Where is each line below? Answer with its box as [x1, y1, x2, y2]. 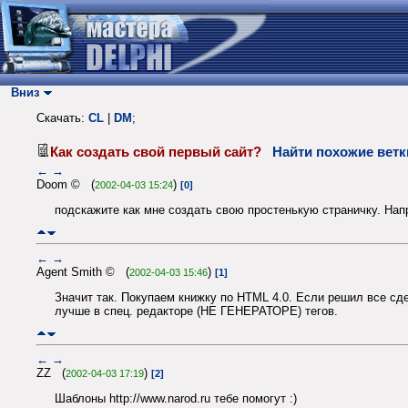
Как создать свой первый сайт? [50, 144, 272, 159]
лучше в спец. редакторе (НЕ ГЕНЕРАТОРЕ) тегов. [55, 304, 338, 319]
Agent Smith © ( [36, 264, 129, 279]
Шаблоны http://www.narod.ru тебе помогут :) [55, 392, 297, 406]
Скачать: [36, 111, 88, 126]
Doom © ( [36, 177, 95, 191]
